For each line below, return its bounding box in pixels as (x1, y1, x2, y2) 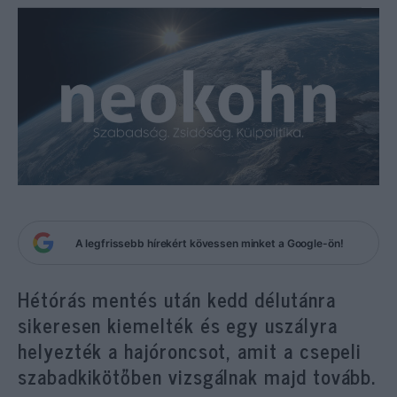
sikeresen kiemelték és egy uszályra (18, 308, 338, 341)
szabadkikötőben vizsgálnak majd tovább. (18, 360, 377, 393)
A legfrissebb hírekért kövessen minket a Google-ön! (74, 236, 344, 250)
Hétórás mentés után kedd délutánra (18, 283, 336, 315)
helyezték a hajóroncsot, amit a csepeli (18, 334, 362, 367)
